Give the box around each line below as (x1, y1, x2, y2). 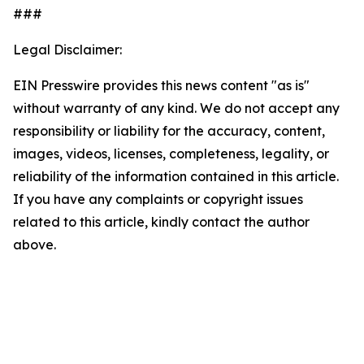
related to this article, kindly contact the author (13, 214, 310, 230)
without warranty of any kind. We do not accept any (13, 100, 340, 116)
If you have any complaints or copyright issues (13, 191, 303, 207)
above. (13, 236, 56, 253)
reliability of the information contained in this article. (13, 168, 339, 184)
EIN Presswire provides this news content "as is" (13, 77, 310, 93)
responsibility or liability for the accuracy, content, (13, 123, 325, 139)
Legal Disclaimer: (13, 41, 122, 58)
